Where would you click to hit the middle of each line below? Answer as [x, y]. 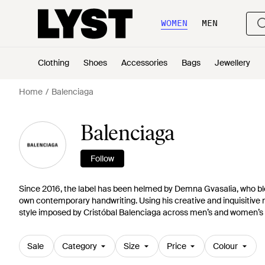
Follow [102, 159]
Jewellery [232, 63]
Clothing [54, 63]
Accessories [144, 63]
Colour [225, 246]
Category [79, 246]
